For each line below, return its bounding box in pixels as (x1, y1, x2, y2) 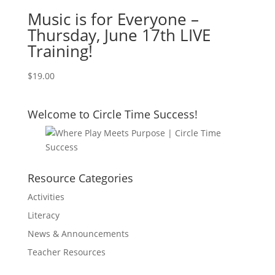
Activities (27, 190, 64, 203)
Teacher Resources (27, 246, 106, 258)
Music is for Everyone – (27, 8, 199, 31)
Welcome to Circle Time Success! (27, 106, 198, 122)
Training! (27, 40, 93, 63)
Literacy (27, 209, 60, 221)
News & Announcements (27, 227, 129, 239)
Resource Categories (27, 170, 133, 185)
